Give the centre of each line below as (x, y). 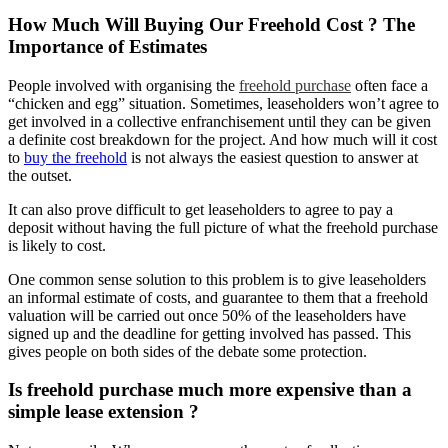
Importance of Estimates (107, 46)
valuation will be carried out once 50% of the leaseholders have (207, 315)
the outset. (40, 175)
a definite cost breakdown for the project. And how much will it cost (222, 139)
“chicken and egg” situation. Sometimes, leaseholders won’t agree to (223, 103)
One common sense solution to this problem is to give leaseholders (217, 279)
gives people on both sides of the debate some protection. (187, 351)
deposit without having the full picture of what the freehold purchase (223, 227)
